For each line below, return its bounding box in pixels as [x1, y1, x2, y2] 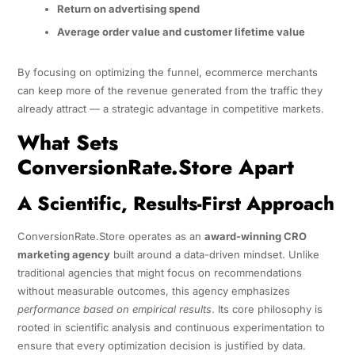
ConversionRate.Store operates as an [17, 230, 204, 243]
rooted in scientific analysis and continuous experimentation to [17, 321, 325, 334]
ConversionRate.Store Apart [17, 152, 294, 183]
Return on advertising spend [56, 2, 200, 15]
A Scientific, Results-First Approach [17, 189, 334, 218]
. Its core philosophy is [211, 303, 323, 316]
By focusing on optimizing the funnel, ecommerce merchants [17, 66, 318, 79]
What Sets [17, 128, 118, 158]
